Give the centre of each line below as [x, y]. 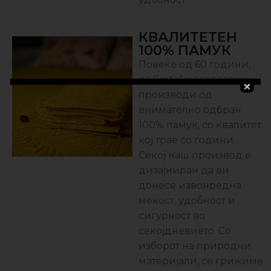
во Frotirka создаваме [194, 80]
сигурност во [172, 216]
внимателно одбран [190, 110]
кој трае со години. [187, 140]
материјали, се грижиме [201, 261]
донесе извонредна [190, 186]
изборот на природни [195, 246]
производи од [176, 95]
